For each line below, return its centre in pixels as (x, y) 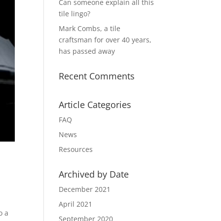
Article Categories (95, 105)
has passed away (87, 51)
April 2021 (76, 204)
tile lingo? (75, 14)
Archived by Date (94, 174)
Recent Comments (97, 76)
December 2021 (85, 189)
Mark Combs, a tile (90, 28)
